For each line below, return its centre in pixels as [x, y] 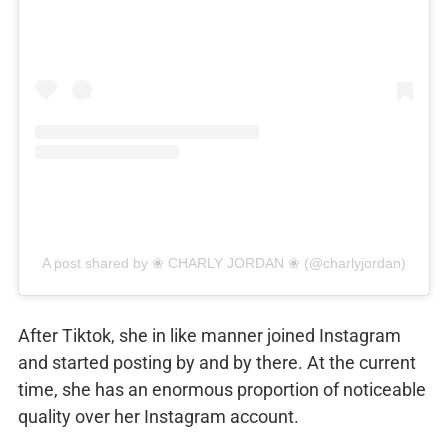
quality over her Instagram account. [158, 417]
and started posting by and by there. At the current [217, 363]
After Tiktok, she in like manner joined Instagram [209, 336]
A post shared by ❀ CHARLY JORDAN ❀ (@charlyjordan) [224, 263]
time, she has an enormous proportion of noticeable [222, 390]
